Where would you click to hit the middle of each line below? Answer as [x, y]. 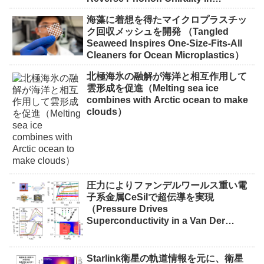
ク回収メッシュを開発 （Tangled [158, 31]
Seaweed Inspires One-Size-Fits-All [165, 43]
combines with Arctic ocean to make [168, 100]
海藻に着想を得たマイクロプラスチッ [167, 19]
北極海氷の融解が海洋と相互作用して [167, 76]
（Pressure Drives [128, 209]
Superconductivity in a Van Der [156, 221]
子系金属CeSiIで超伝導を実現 [151, 197]
